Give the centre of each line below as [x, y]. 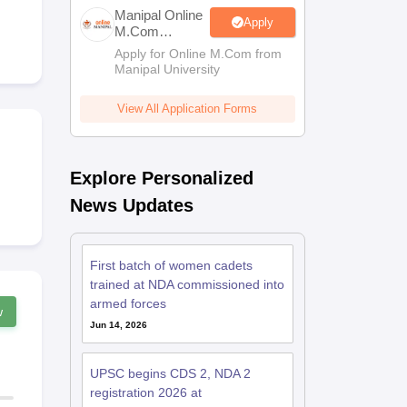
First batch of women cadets [171, 265]
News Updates [131, 205]
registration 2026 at [145, 392]
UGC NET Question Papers [132, 79]
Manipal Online [158, 15]
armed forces [128, 303]
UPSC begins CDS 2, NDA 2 [170, 373]
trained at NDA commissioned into [187, 284]
